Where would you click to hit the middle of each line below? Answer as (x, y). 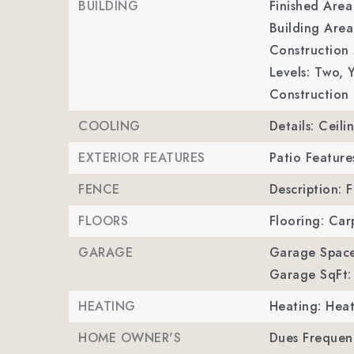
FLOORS (103, 221)
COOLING (109, 126)
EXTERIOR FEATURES (142, 158)
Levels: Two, (306, 72)
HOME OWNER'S (130, 338)
